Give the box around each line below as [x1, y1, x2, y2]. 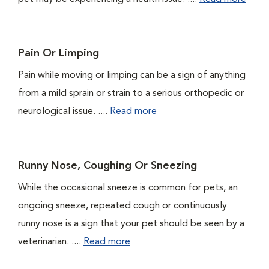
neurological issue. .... [18, 107, 110, 116]
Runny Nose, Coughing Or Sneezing [18, 160, 197, 171]
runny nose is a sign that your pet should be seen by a [18, 219, 244, 229]
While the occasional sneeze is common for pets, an [18, 183, 238, 193]
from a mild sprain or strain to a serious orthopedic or [18, 89, 244, 98]
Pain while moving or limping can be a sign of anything [18, 71, 246, 80]
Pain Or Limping [18, 48, 99, 59]
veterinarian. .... [18, 237, 83, 247]
